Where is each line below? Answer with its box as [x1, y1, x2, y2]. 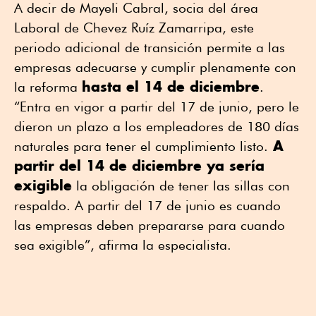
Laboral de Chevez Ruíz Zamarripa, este [14, 19, 254, 35]
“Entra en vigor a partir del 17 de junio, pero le [14, 98, 299, 114]
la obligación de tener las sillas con [72, 177, 290, 193]
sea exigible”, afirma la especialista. [14, 236, 231, 253]
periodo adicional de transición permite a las [14, 39, 285, 55]
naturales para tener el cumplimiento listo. [14, 138, 268, 154]
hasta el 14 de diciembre [82, 77, 260, 95]
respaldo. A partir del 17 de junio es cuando [14, 197, 281, 213]
